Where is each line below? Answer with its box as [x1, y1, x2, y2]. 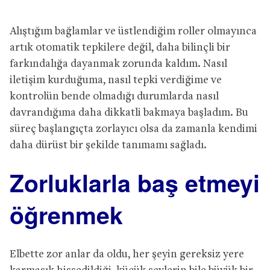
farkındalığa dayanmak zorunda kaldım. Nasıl [10, 58, 227, 70]
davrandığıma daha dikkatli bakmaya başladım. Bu [10, 107, 248, 119]
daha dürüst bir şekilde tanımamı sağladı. [10, 139, 207, 151]
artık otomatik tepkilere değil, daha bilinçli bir [10, 42, 230, 54]
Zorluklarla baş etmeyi [10, 165, 260, 199]
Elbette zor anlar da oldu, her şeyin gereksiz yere [10, 248, 244, 260]
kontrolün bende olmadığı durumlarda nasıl [10, 90, 219, 102]
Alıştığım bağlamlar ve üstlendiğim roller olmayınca [10, 25, 257, 37]
